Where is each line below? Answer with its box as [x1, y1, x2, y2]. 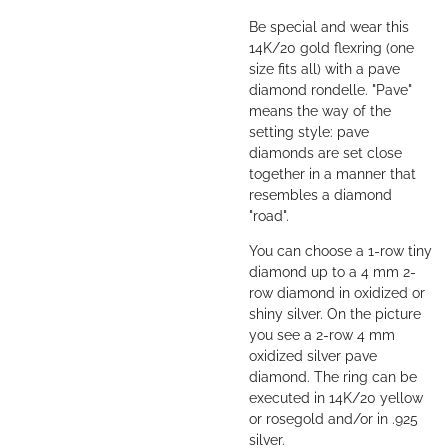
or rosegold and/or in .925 [249, 411, 418, 428]
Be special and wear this [249, 19, 409, 36]
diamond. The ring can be [249, 369, 417, 386]
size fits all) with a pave [249, 61, 400, 78]
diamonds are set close [249, 145, 402, 162]
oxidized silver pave [249, 348, 377, 365]
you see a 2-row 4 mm [249, 327, 395, 344]
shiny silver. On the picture [249, 306, 421, 323]
